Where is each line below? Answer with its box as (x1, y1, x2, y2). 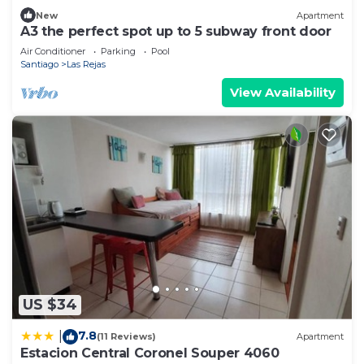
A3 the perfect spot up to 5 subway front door (20, 24, 331, 40)
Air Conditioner (20, 45, 85, 58)
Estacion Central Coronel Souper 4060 (20, 344, 279, 361)
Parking (101, 45, 136, 58)
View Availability (230, 84, 336, 101)
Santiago (20, 58, 58, 71)
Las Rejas (67, 58, 106, 71)
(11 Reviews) (97, 331, 156, 343)
